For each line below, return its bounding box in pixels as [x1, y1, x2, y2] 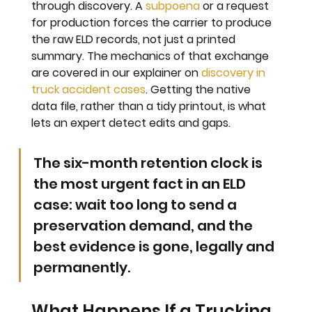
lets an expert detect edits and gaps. [31, 115, 231, 132]
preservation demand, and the [33, 216, 256, 236]
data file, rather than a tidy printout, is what [31, 98, 270, 115]
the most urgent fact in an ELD [33, 174, 249, 194]
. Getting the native [146, 81, 254, 98]
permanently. [33, 258, 131, 278]
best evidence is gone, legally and [33, 237, 278, 257]
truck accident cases [31, 81, 146, 98]
